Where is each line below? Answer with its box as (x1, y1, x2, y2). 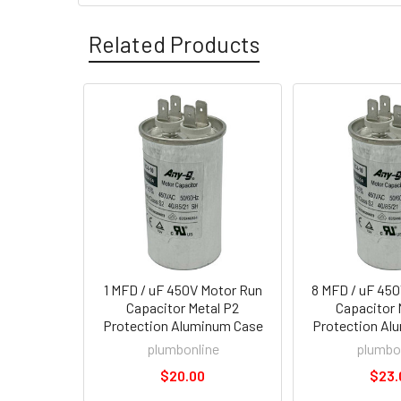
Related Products (89, 30, 260, 57)
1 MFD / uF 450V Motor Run (103, 281, 262, 298)
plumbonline (146, 340, 219, 357)
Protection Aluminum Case (102, 317, 263, 334)
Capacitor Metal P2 (126, 299, 239, 316)
